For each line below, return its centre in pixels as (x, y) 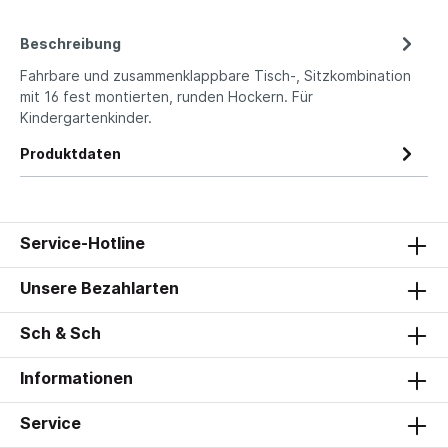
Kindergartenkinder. (86, 117)
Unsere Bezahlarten (99, 288)
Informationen (76, 378)
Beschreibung (70, 43)
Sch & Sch (60, 333)
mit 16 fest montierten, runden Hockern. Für (166, 96)
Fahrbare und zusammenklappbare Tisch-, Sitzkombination (215, 75)
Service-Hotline (82, 243)
